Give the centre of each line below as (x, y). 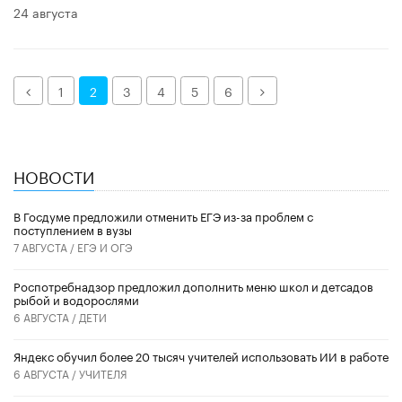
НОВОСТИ (54, 175)
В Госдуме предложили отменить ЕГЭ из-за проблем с (163, 215)
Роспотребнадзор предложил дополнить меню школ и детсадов (193, 285)
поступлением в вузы (73, 228)
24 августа (46, 12)
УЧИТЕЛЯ (103, 372)
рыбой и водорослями (76, 298)
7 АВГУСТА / (45, 246)
